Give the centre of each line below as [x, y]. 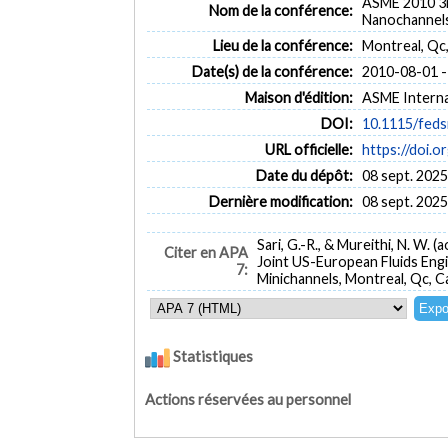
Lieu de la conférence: [282, 45]
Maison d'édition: [298, 97]
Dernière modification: [280, 201]
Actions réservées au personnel [248, 399]
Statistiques [212, 356]
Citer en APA [205, 253]
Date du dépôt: [304, 175]
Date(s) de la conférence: [272, 71]
